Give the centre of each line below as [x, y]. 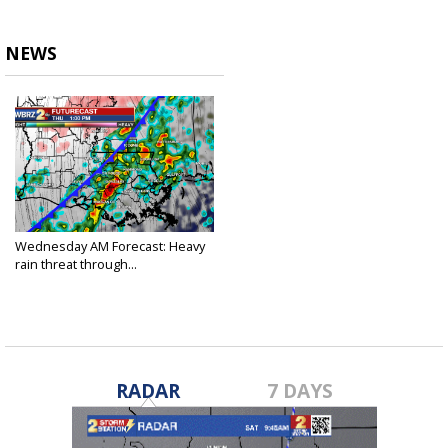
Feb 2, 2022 [44, 280]
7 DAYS [300, 391]
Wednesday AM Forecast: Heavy [110, 246]
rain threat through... [76, 264]
